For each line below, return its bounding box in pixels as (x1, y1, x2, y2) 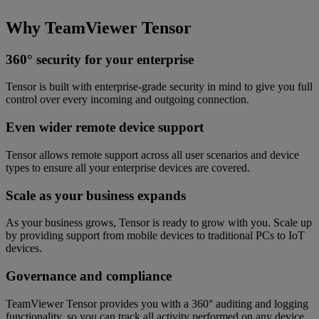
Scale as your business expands (6, 187, 186, 203)
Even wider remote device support (6, 120, 204, 135)
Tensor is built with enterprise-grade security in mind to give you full (6, 80, 313, 93)
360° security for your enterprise (6, 51, 194, 67)
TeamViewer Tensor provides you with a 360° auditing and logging (6, 297, 308, 310)
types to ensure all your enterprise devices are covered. (6, 161, 250, 174)
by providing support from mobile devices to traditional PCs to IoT (6, 229, 305, 242)
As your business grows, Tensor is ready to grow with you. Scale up (6, 216, 312, 229)
